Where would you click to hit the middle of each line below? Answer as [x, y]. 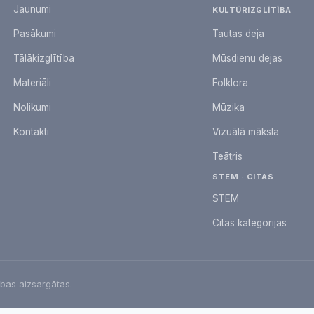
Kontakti [31, 131]
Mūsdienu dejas [248, 58]
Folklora [231, 82]
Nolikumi [32, 107]
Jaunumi [32, 9]
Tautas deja [239, 33]
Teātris [228, 156]
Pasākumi [34, 33]
